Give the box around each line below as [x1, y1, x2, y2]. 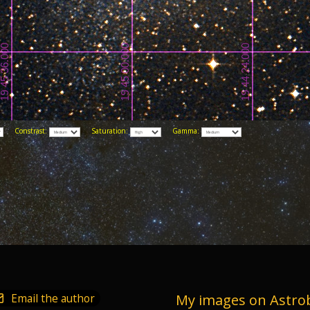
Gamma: [161, 125, 202, 136]
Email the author [10, 290, 95, 306]
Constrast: [3, 125, 50, 136]
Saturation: [80, 125, 131, 136]
